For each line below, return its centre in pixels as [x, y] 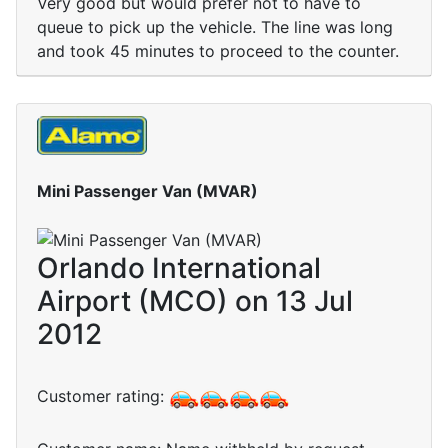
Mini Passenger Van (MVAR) [147, 190]
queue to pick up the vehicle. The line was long [215, 27]
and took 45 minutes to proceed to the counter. [218, 51]
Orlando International [179, 268]
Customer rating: [103, 396]
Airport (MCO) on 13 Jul [195, 301]
